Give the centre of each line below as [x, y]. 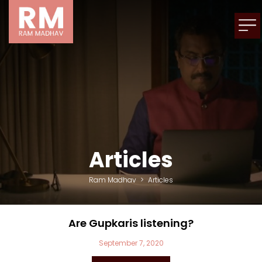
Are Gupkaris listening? [131, 223]
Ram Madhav [113, 180]
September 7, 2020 [131, 243]
